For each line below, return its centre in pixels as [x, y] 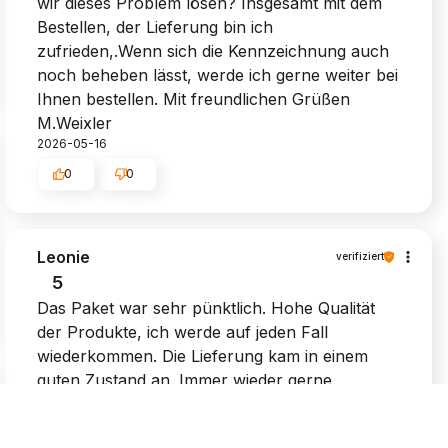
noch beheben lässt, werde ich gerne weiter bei [218, 74]
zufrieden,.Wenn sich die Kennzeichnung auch [213, 50]
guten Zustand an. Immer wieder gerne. [187, 379]
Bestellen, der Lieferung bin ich [155, 26]
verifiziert [359, 256]
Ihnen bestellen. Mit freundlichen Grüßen [194, 98]
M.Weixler [75, 122]
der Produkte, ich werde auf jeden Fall [183, 331]
